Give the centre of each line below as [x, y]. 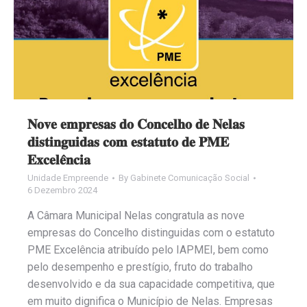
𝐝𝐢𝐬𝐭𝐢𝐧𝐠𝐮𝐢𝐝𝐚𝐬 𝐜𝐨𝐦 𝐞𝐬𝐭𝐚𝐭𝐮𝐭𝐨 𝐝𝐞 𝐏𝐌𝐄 [128, 142]
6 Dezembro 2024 [62, 190]
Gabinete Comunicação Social [190, 177]
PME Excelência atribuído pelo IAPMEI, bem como [148, 249]
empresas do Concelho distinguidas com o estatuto [151, 232]
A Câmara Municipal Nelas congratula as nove [136, 215]
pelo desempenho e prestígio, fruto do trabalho [140, 267]
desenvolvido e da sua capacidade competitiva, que [151, 284]
